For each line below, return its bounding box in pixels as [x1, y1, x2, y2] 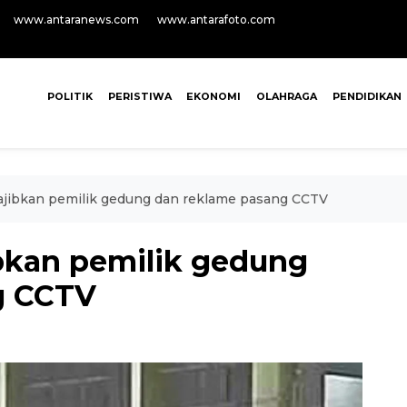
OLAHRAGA [256, 90, 318, 103]
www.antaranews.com [14, 13, 139, 26]
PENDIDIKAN [332, 90, 402, 103]
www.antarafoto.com [157, 13, 275, 26]
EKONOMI [186, 90, 242, 103]
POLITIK [46, 90, 93, 103]
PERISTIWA [107, 90, 172, 103]
